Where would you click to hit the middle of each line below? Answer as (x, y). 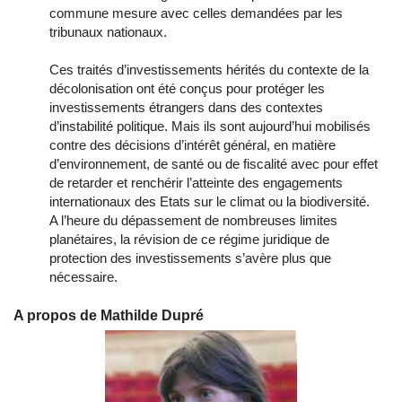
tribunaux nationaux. (108, 32)
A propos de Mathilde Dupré (109, 316)
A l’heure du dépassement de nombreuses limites (193, 221)
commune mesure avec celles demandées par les (196, 13)
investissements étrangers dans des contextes (186, 108)
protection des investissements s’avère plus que (190, 258)
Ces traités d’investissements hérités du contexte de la (209, 70)
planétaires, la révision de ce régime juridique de (189, 240)
